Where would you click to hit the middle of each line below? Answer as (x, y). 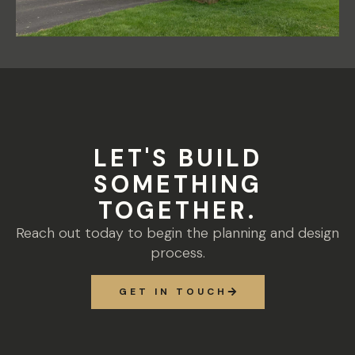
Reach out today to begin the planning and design (177, 233)
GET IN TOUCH (173, 291)
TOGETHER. (177, 211)
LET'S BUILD (177, 158)
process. (177, 253)
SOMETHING (177, 185)
